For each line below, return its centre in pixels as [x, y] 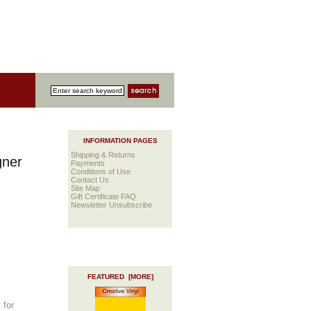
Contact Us [90, 180]
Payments [88, 163]
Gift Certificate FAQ [104, 197]
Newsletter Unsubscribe [112, 205]
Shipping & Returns [103, 155]
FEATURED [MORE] [120, 276]
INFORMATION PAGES [120, 141]
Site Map [86, 188]
